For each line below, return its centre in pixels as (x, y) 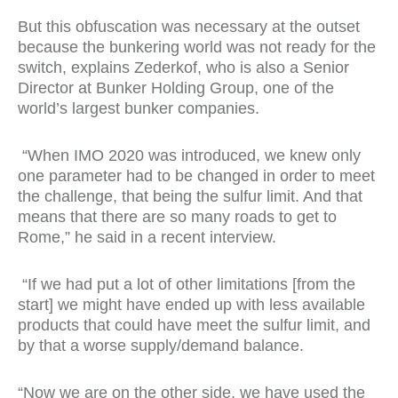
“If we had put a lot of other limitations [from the (187, 284)
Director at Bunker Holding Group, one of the (176, 88)
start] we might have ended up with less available (191, 305)
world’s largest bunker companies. (139, 108)
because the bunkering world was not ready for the (197, 47)
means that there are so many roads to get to (177, 217)
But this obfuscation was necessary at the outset (189, 27)
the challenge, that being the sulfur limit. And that (190, 196)
